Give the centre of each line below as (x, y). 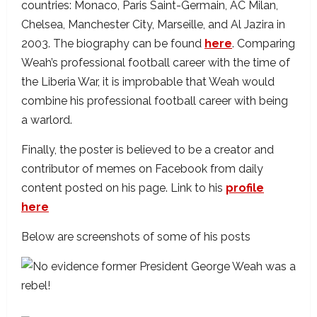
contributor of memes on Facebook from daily (142, 169)
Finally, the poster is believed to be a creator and (148, 150)
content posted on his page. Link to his (123, 188)
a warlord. (47, 120)
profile (245, 188)
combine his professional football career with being (155, 101)
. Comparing (264, 44)
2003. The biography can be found (113, 44)
